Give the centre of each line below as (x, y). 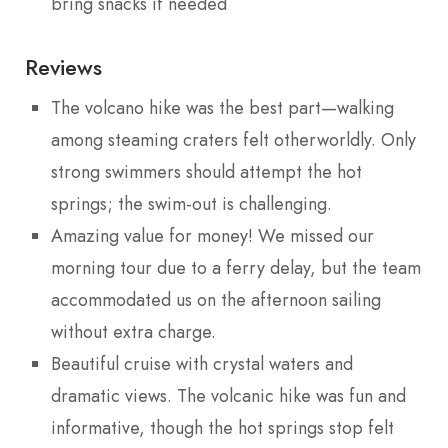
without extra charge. (133, 331)
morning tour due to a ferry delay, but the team (236, 267)
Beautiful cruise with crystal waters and (202, 363)
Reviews (63, 66)
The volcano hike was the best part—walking (222, 107)
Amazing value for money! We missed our (212, 235)
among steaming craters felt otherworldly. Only (233, 139)
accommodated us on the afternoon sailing (216, 299)
